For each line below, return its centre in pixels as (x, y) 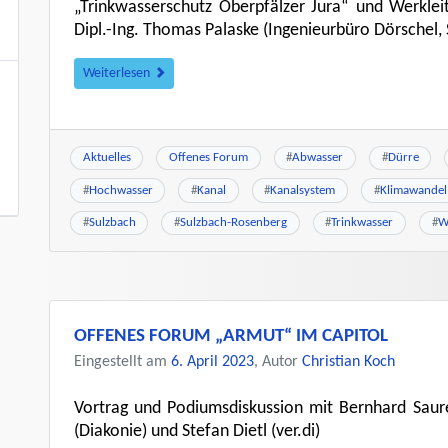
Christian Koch (348, 362)
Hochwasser (120, 190)
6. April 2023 (212, 362)
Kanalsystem (303, 190)
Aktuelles (106, 158)
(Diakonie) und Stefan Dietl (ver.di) (197, 432)
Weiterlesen (118, 73)
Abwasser (318, 158)
